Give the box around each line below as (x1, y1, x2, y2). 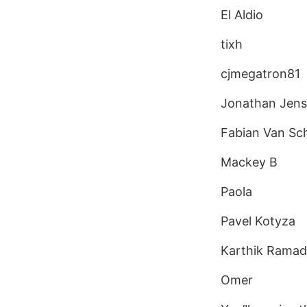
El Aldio (221, 8, 263, 22)
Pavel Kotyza (221, 214, 295, 228)
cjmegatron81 (221, 66, 300, 81)
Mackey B (221, 155, 278, 169)
